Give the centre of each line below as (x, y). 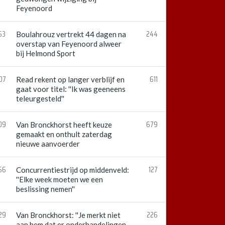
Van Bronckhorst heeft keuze (64, 125)
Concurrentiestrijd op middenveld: (73, 170)
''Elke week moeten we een (60, 179)
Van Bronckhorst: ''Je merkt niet (68, 215)
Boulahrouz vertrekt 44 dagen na (71, 34)
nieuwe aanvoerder (48, 144)
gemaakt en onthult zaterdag (64, 134)
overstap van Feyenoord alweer (69, 44)
